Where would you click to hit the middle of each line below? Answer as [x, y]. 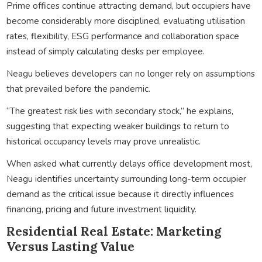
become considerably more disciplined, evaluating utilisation [125, 20]
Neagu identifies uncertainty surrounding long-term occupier [126, 178]
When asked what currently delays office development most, [129, 163]
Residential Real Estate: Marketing [113, 231]
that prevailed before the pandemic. [78, 88]
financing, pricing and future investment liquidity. [101, 209]
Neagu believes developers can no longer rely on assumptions [130, 73]
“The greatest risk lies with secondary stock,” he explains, [120, 111]
